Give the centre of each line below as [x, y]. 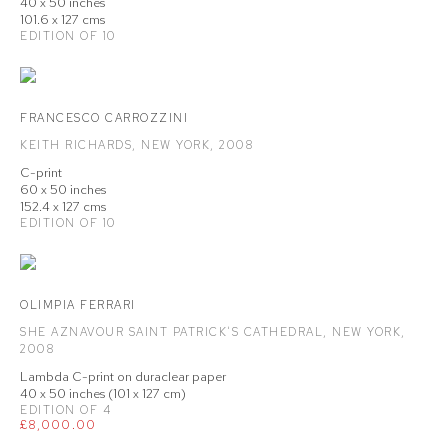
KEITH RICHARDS [76, 145]
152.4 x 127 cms [63, 206]
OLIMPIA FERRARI [78, 305]
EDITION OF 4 [65, 410]
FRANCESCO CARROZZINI [104, 118]
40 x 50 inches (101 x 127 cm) [103, 393]
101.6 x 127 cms [62, 19]
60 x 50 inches [63, 189]
